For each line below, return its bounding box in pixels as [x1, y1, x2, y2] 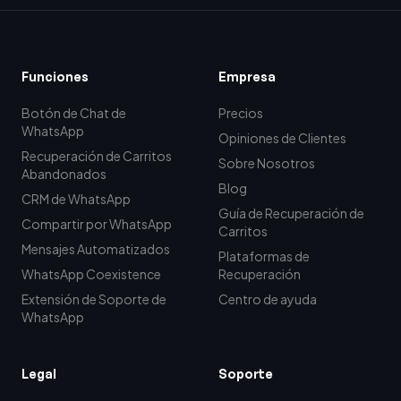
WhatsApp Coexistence [21, 266, 161, 283]
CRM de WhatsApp [21, 191, 131, 208]
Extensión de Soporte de [21, 291, 166, 308]
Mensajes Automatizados [21, 241, 170, 258]
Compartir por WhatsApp [21, 216, 172, 233]
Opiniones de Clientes [218, 130, 346, 147]
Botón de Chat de [21, 105, 126, 122]
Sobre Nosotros [218, 155, 315, 172]
